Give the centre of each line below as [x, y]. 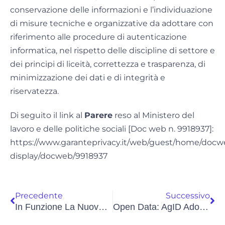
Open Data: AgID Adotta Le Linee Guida [204, 207]
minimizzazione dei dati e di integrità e [88, 78]
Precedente [39, 196]
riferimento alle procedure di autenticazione [98, 37]
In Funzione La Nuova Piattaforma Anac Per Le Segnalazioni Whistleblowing [103, 207]
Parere [98, 116]
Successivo [188, 196]
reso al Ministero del [153, 116]
